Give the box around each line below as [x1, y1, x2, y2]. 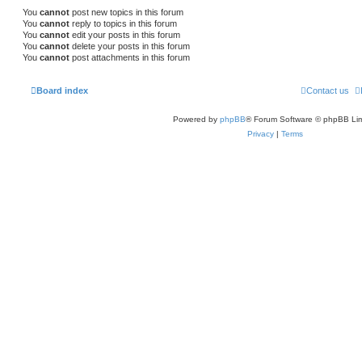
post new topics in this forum [69, 6, 183, 17]
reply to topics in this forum [69, 18, 177, 28]
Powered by [172, 115, 220, 124]
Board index [36, 86, 88, 96]
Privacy [247, 129, 274, 139]
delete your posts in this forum [69, 40, 190, 51]
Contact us [306, 86, 349, 96]
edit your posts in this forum [69, 29, 180, 40]
